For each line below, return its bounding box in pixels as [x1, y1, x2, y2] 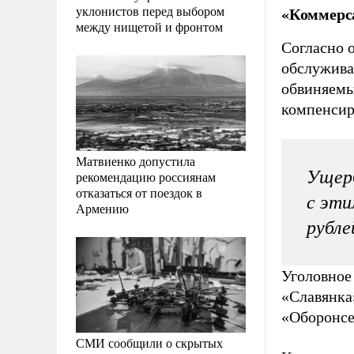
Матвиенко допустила [76, 152, 195, 169]
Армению [76, 199, 129, 217]
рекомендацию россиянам [76, 168, 216, 185]
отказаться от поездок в [76, 183, 202, 201]
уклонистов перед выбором [76, 2, 224, 19]
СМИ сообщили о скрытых [76, 333, 223, 351]
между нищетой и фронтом [76, 17, 223, 35]
